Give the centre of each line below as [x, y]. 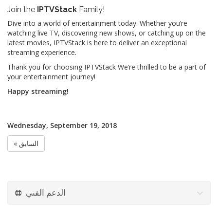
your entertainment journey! [51, 77]
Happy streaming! [38, 91]
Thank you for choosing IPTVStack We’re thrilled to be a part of [107, 67]
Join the [22, 9]
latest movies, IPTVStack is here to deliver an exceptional [97, 43]
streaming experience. [42, 52]
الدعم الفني [46, 192]
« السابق [29, 143]
